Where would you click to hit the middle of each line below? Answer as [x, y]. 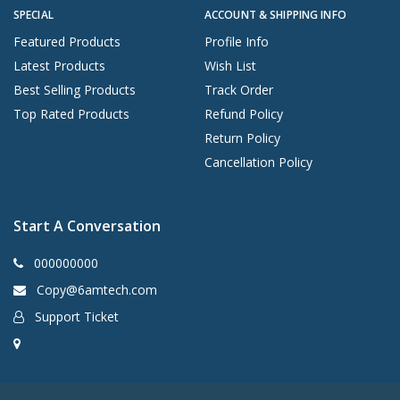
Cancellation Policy [258, 162]
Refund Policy [244, 113]
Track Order [239, 89]
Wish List [230, 65]
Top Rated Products [71, 113]
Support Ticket [75, 316]
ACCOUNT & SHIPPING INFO [275, 14]
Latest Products [59, 65]
